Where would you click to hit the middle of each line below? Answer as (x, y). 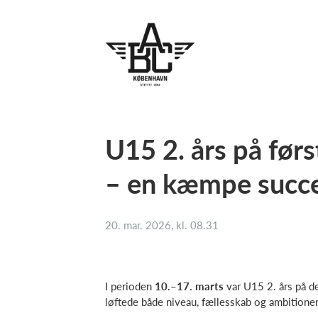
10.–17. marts (189, 286)
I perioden (130, 286)
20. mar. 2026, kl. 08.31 (162, 225)
